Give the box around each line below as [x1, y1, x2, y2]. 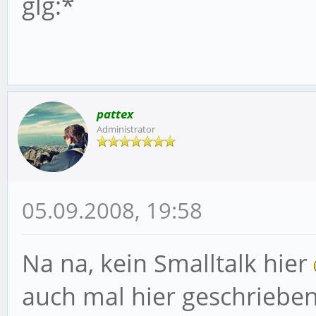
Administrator [97, 123, 155, 136]
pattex [97, 106, 133, 123]
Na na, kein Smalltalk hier [22, 247, 314, 280]
